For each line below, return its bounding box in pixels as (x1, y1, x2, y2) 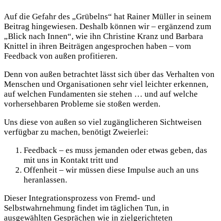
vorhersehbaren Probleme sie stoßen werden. (4, 99, 160, 109)
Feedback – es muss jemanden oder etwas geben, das (24, 146, 207, 155)
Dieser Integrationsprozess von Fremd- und (4, 193, 155, 203)
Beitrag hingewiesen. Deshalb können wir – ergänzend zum (4, 22, 211, 32)
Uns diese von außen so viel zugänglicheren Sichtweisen (4, 117, 202, 127)
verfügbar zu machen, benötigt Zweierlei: (4, 127, 148, 137)
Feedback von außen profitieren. (4, 51, 117, 61)
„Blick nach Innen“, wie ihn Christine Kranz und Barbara (4, 32, 203, 41)
